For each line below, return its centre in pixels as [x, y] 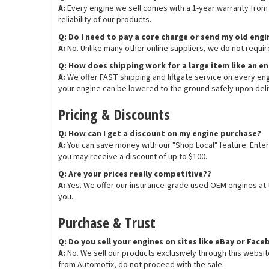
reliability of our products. [105, 20]
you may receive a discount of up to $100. [133, 157]
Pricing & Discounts [114, 115]
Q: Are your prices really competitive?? [135, 174]
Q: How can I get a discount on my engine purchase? [160, 134]
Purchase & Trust [107, 223]
